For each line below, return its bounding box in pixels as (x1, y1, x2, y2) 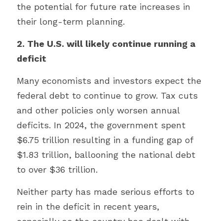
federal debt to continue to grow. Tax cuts (17, 90, 198, 101)
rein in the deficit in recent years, (17, 201, 159, 212)
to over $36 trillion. (17, 164, 98, 175)
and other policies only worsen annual (17, 105, 180, 115)
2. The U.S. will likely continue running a (17, 38, 195, 49)
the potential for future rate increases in (17, 1, 190, 12)
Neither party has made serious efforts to (17, 186, 194, 197)
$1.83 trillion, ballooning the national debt (17, 149, 195, 160)
